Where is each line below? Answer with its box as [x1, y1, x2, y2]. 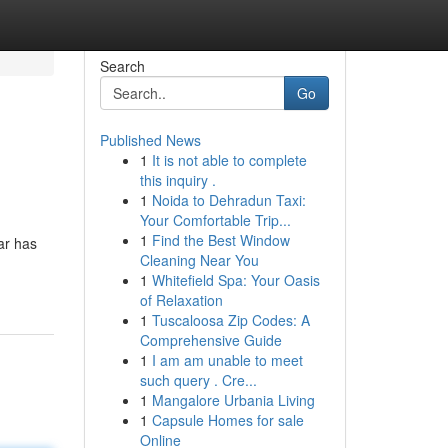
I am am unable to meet [151, 350, 303, 370]
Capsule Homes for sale [151, 410, 304, 430]
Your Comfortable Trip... [139, 210, 291, 230]
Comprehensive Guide [139, 330, 282, 350]
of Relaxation [139, 290, 223, 310]
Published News [99, 130, 201, 150]
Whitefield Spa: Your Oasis [151, 270, 320, 290]
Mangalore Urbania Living [151, 390, 315, 410]
